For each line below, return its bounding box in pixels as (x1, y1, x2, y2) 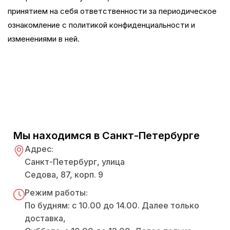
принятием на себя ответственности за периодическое (8, 6, 217, 16)
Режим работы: (25, 187, 88, 198)
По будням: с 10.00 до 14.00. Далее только (25, 200, 199, 210)
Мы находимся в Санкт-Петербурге (13, 129, 200, 142)
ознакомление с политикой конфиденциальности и (8, 20, 195, 30)
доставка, (25, 213, 66, 223)
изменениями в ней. (8, 34, 80, 44)
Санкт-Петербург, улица (25, 156, 125, 167)
